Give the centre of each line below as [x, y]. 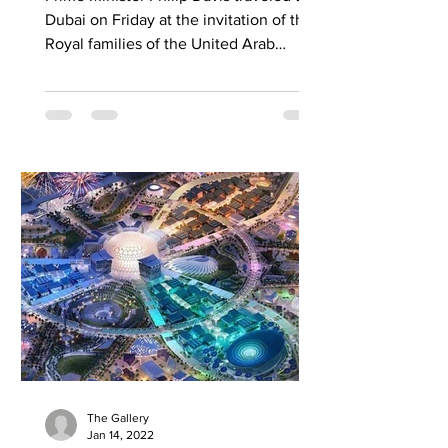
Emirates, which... [106, 67]
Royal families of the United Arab [160, 43]
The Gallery [118, 418]
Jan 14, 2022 [120, 434]
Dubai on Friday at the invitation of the [179, 19]
